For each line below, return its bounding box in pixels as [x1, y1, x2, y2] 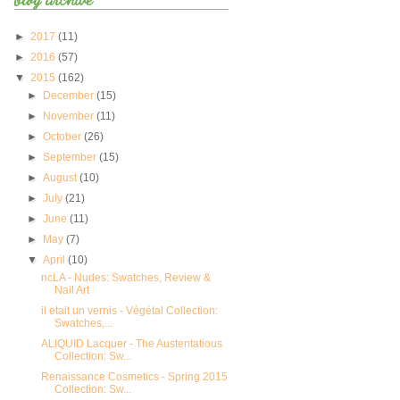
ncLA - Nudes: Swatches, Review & [40, 271, 211, 285]
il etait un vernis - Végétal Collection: [40, 304, 218, 318]
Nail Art [54, 284, 89, 297]
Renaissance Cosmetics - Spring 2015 [40, 371, 228, 384]
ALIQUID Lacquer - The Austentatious [40, 337, 222, 351]
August [43, 171, 80, 185]
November [43, 110, 97, 123]
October [43, 130, 85, 144]
